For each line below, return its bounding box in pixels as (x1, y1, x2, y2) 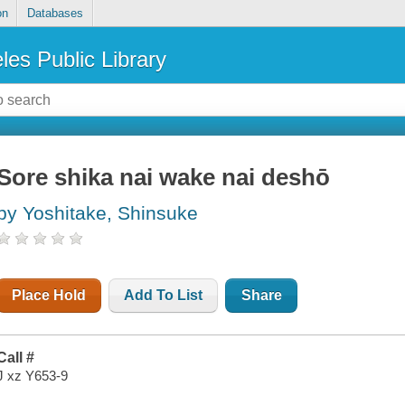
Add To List (124, 287, 203, 304)
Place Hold (12, 287, 87, 304)
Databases (26, 6, 83, 21)
